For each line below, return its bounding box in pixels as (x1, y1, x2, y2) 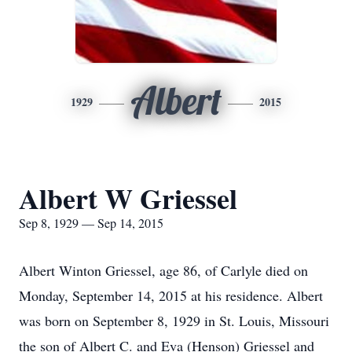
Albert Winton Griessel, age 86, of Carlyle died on (19, 261, 308, 280)
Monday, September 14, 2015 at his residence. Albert (19, 286, 323, 305)
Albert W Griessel (19, 178, 237, 218)
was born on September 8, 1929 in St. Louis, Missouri (19, 311, 329, 330)
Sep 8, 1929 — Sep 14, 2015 (19, 214, 163, 231)
